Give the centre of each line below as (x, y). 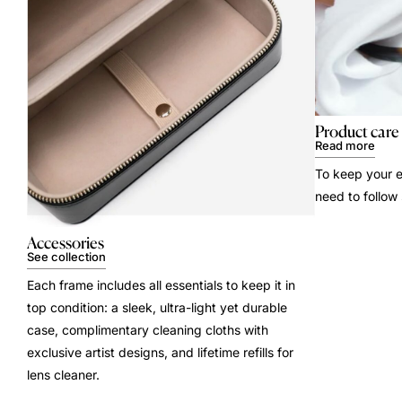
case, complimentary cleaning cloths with (148, 330)
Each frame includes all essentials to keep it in (161, 285)
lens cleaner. (63, 375)
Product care (357, 131)
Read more (345, 145)
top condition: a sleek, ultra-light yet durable (157, 308)
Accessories (66, 243)
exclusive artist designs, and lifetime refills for (160, 353)
